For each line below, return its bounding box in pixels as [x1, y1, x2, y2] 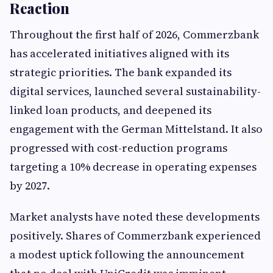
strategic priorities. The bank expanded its [10, 65, 232, 80]
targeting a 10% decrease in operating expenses [10, 159, 257, 174]
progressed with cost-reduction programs [10, 140, 227, 155]
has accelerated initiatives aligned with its [10, 46, 229, 61]
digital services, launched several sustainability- [10, 83, 261, 99]
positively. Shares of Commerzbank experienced [10, 228, 261, 243]
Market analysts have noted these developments [10, 209, 260, 224]
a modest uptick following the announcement [10, 247, 244, 262]
